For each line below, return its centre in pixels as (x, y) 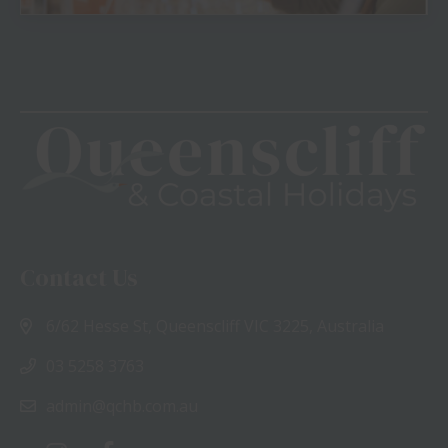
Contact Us (79, 278)
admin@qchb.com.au (122, 406)
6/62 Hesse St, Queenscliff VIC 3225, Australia (215, 326)
